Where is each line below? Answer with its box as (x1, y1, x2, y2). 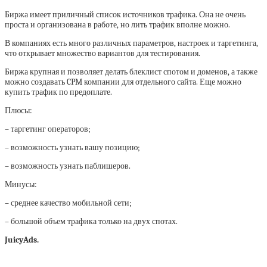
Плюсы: (5, 105, 32, 116)
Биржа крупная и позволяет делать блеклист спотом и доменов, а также (5, 67, 257, 77)
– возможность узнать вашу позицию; (5, 142, 140, 153)
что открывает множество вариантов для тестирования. (5, 48, 200, 59)
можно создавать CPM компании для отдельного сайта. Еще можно (5, 77, 241, 88)
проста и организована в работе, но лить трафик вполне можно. (5, 20, 230, 30)
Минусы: (5, 179, 37, 190)
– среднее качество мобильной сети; (5, 198, 132, 209)
